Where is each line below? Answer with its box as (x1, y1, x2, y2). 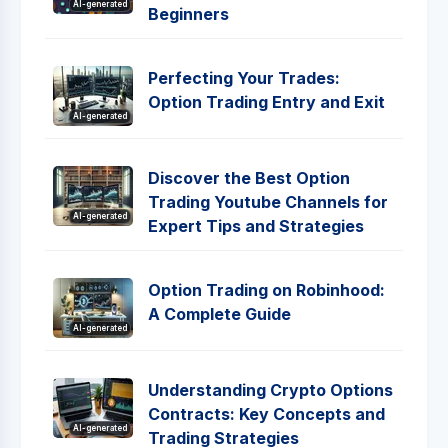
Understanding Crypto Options (148, 380, 393, 400)
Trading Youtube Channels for (148, 192, 388, 212)
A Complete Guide (148, 304, 291, 324)
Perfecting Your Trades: (148, 68, 340, 88)
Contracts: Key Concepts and (148, 404, 385, 424)
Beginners (148, 4, 229, 24)
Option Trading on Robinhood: (148, 280, 385, 300)
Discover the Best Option (148, 168, 350, 188)
